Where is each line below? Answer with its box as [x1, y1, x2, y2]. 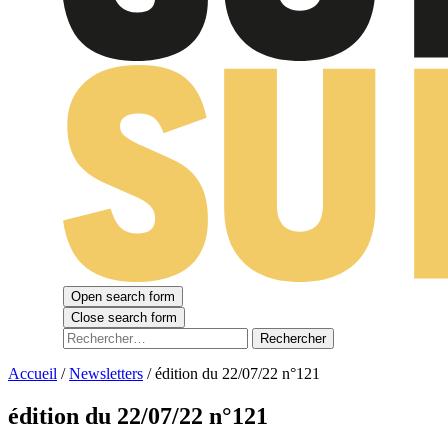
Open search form [71, 288, 175, 304]
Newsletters [69, 364, 143, 382]
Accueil [8, 364, 57, 382]
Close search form [71, 309, 177, 325]
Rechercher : [62, 326, 142, 344]
